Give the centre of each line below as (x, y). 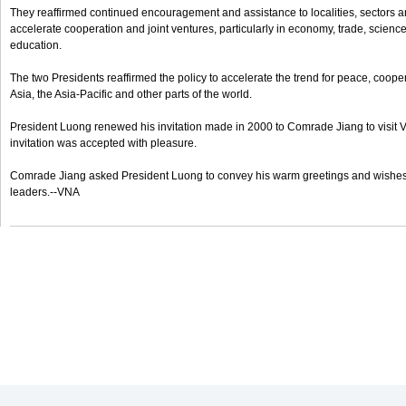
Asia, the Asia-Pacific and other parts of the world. (131, 94)
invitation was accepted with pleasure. (103, 143)
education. (36, 45)
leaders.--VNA (45, 192)
